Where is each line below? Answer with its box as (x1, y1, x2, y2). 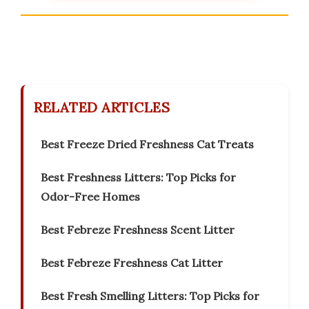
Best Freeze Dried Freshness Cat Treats (41, 137, 254, 152)
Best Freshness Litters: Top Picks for (41, 170, 236, 185)
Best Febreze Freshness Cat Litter (41, 256, 223, 270)
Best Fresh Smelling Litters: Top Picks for (41, 289, 259, 303)
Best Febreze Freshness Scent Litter (41, 223, 235, 237)
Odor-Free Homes (41, 190, 140, 204)
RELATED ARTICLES (34, 99, 170, 117)
